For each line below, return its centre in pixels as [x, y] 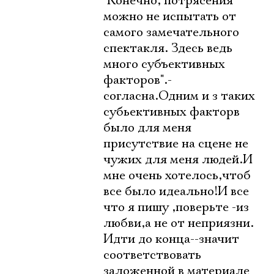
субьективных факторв [172, 112]
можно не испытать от [170, 17]
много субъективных [164, 64]
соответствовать [152, 255]
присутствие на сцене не [176, 144]
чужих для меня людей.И [178, 160]
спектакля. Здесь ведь [168, 48]
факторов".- [138, 80]
